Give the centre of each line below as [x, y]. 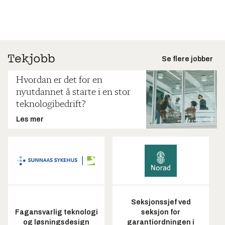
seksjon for [161, 212]
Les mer [30, 120]
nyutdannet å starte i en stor [73, 93]
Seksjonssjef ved [161, 202]
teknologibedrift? [51, 105]
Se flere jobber [187, 59]
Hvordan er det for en [59, 81]
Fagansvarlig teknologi [56, 212]
